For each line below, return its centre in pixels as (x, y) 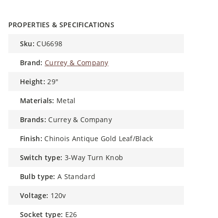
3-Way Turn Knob (94, 157)
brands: (35, 119)
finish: (33, 138)
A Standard (77, 176)
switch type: (43, 157)
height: (35, 82)
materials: (40, 100)
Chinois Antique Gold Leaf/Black (99, 138)
